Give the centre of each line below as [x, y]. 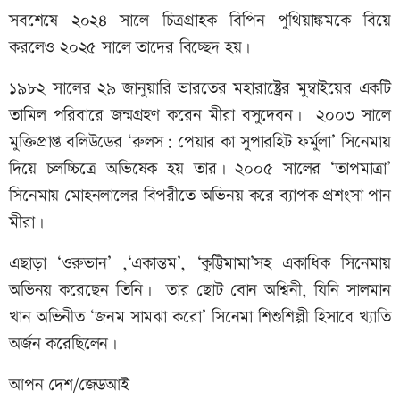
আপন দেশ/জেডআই [69, 385]
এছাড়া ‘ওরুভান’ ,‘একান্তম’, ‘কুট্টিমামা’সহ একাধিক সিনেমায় [200, 263]
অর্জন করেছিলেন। [66, 344]
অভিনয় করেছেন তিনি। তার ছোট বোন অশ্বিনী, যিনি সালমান [200, 290]
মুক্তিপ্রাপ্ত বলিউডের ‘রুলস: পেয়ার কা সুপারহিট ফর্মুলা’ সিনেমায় [200, 142]
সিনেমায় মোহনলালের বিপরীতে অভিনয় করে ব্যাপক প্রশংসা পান [200, 196]
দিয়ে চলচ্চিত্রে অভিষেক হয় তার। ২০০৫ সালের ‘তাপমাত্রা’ [200, 169]
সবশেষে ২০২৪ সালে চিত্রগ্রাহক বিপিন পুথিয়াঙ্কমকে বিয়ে [200, 21]
